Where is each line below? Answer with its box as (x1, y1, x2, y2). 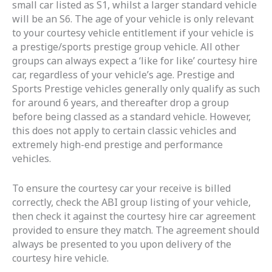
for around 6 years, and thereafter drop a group (12, 96, 229, 110)
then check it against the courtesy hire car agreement (12, 209, 256, 223)
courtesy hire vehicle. (12, 251, 111, 265)
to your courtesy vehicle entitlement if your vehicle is (12, 26, 254, 40)
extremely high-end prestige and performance (12, 138, 223, 152)
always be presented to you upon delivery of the (12, 237, 231, 251)
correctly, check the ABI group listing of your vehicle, (12, 195, 251, 209)
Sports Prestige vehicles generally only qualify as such (12, 82, 260, 96)
